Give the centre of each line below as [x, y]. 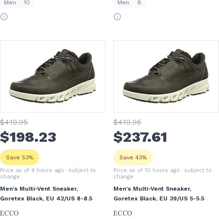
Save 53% [20, 157]
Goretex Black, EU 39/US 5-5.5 [159, 198]
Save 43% [133, 157]
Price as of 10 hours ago [147, 170]
